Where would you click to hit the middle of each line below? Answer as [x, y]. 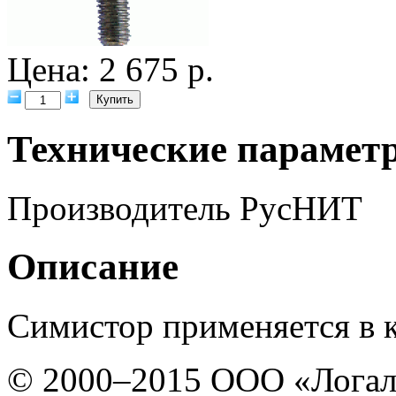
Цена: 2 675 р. [110, 69]
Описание [93, 267]
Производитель [119, 208]
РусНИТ [297, 208]
